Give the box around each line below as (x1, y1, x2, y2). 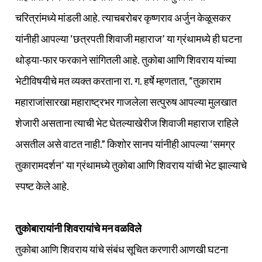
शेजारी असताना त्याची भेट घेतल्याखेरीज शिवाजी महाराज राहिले (15, 116, 239, 130)
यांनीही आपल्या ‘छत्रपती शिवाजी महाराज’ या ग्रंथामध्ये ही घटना (15, 32, 242, 46)
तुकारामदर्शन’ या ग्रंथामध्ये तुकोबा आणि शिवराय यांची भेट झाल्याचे (15, 158, 247, 172)
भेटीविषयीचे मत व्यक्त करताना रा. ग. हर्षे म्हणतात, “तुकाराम (15, 74, 221, 88)
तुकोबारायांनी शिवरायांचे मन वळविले (15, 222, 142, 235)
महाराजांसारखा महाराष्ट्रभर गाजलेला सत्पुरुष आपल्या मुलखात (15, 95, 237, 109)
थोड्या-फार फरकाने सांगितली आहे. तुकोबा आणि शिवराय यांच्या (15, 53, 236, 67)
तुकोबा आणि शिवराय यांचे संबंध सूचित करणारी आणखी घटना (15, 243, 228, 256)
